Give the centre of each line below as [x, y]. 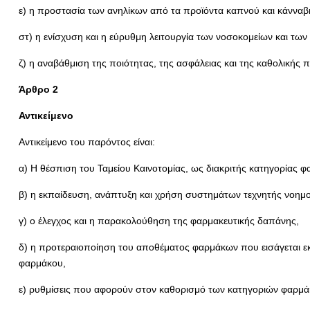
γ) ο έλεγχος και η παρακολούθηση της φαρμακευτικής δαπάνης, [158, 221]
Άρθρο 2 [38, 89]
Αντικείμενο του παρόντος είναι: [86, 142]
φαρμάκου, [42, 263]
